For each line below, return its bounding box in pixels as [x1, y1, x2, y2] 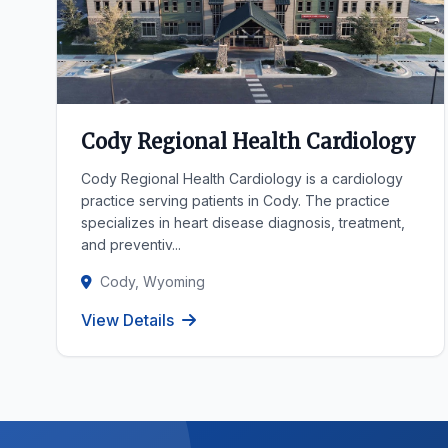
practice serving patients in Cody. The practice [81, 192, 390, 209]
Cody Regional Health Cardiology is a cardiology [81, 170, 403, 187]
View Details [81, 310, 174, 330]
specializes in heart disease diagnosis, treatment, [81, 214, 405, 231]
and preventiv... [81, 236, 181, 253]
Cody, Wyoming [100, 273, 205, 290]
